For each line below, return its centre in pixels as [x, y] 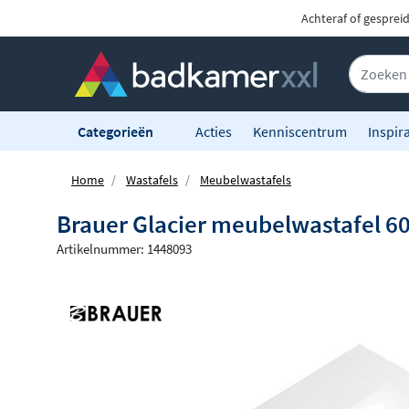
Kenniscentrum [300, 131]
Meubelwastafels [246, 180]
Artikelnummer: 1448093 [124, 249]
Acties [214, 131]
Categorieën [117, 131]
